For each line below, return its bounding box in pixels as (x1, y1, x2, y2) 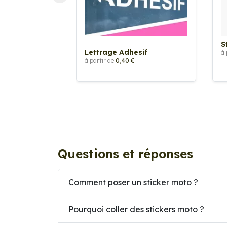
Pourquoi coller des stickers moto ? (68, 204, 204, 214)
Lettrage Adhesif (85, 48, 147, 57)
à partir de (85, 57, 116, 64)
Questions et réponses (58, 146, 193, 161)
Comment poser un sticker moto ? (68, 177, 198, 187)
